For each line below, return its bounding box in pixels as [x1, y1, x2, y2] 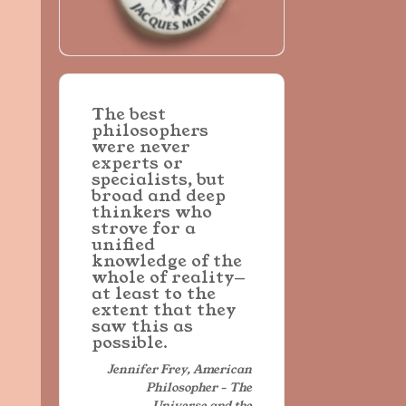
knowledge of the [91, 248, 242, 273]
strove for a [91, 216, 196, 240]
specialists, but [91, 167, 225, 191]
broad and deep [91, 183, 226, 208]
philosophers [91, 118, 208, 142]
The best [91, 101, 166, 126]
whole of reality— [91, 265, 246, 289]
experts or [91, 150, 183, 175]
